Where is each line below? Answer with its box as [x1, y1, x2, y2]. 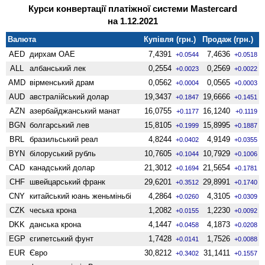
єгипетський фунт [30, 234, 94, 243]
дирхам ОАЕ [30, 49, 76, 59]
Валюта [8, 34, 37, 44]
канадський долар [30, 163, 95, 172]
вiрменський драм [30, 77, 95, 87]
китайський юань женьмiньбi [30, 191, 132, 201]
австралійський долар [30, 92, 109, 101]
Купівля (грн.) [144, 34, 196, 44]
